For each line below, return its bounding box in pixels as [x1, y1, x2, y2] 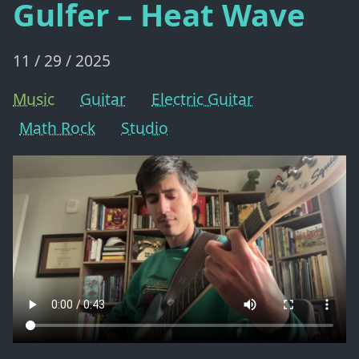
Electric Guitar [151, 87, 253, 110]
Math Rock [19, 116, 95, 139]
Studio [121, 116, 168, 139]
